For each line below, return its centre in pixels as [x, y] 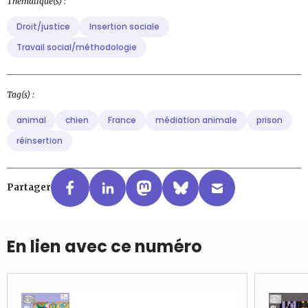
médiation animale [196, 120]
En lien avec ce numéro [104, 247]
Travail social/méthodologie [77, 47]
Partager [29, 188]
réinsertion [40, 141]
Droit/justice [43, 27]
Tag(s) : [21, 95]
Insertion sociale [124, 27]
